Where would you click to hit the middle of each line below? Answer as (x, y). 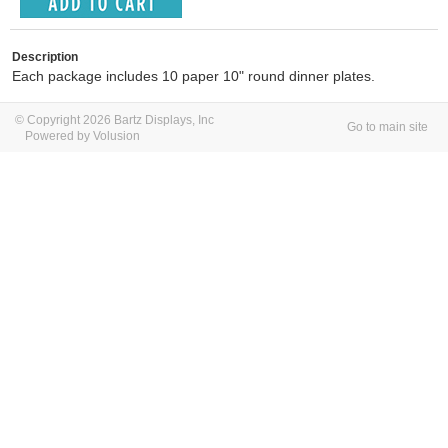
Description (45, 57)
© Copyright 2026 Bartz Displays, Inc (114, 120)
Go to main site (387, 127)
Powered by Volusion (82, 136)
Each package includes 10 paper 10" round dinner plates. (193, 76)
